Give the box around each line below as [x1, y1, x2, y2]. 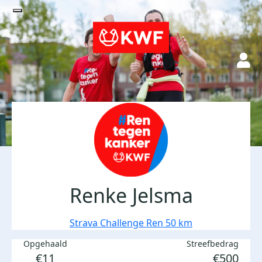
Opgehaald [23, 238, 67, 249]
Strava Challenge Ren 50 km [70, 216, 192, 229]
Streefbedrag [187, 238, 239, 249]
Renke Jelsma [69, 182, 193, 209]
